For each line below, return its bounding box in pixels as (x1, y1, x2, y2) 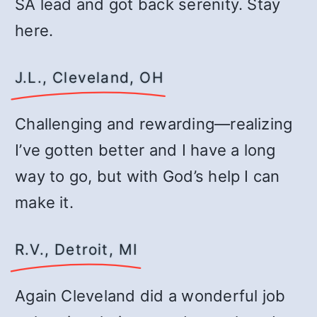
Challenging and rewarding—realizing (15, 115, 293, 133)
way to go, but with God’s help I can (15, 167, 280, 185)
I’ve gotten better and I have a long (15, 141, 276, 159)
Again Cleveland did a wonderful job (15, 287, 286, 305)
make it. (15, 193, 74, 212)
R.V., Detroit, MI (15, 241, 139, 258)
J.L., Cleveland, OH (15, 69, 163, 86)
